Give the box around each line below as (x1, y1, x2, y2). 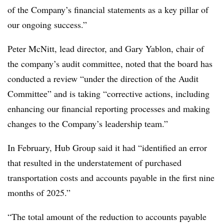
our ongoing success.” (7, 18, 87, 30)
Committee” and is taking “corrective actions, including (7, 87, 209, 99)
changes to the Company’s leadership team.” (7, 117, 168, 129)
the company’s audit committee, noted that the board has (7, 57, 212, 69)
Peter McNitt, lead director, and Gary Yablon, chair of (7, 42, 204, 54)
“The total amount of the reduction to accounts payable (7, 210, 206, 222)
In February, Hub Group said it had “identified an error (7, 141, 207, 153)
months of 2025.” (7, 186, 70, 198)
